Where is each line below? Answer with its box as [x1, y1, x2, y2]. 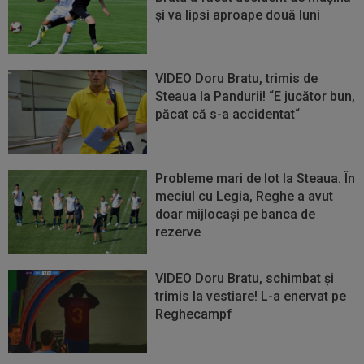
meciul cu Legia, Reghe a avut [155, 188, 334, 204]
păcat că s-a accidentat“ [155, 106, 301, 123]
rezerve [155, 223, 201, 240]
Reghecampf [155, 305, 233, 322]
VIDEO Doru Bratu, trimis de [155, 71, 318, 87]
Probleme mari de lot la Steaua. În [155, 170, 356, 186]
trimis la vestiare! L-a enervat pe [155, 288, 347, 304]
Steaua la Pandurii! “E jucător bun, [155, 89, 356, 105]
